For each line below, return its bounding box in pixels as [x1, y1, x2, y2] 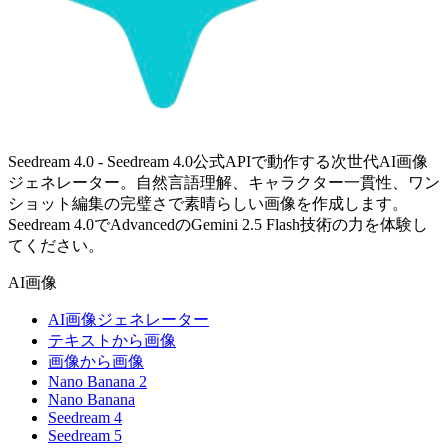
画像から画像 [48, 353, 144, 371]
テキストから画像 [48, 332, 176, 350]
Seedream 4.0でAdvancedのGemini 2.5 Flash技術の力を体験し [8, 216, 428, 234]
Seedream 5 [48, 427, 122, 445]
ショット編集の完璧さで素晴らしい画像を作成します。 [8, 195, 408, 213]
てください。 [8, 237, 104, 255]
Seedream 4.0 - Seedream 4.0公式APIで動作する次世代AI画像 [8, 153, 428, 171]
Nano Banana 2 [48, 373, 147, 391]
